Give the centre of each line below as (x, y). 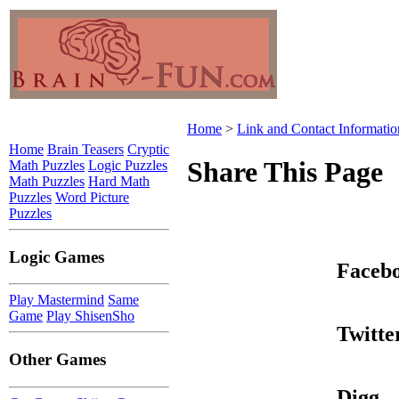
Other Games (57, 360)
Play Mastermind (57, 300)
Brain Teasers (85, 149)
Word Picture (92, 197)
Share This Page (285, 172)
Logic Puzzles (128, 165)
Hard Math (119, 181)
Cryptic (148, 149)
